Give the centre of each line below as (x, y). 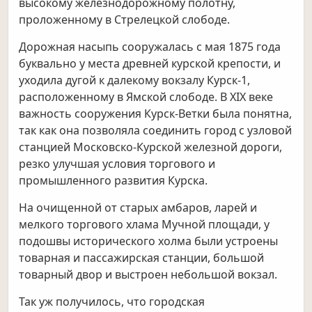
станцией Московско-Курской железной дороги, (151, 147)
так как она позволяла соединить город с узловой (156, 131)
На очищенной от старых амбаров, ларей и (138, 208)
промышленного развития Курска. (114, 181)
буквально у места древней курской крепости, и (150, 64)
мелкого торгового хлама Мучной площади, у (145, 225)
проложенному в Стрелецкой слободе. (125, 20)
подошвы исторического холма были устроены (149, 241)
